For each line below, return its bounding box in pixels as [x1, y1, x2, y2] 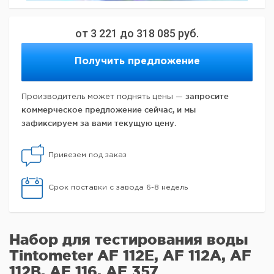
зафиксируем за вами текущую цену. [21, 118, 176, 127]
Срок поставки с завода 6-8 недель [48, 183, 188, 191]
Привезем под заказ [48, 151, 127, 158]
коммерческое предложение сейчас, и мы [21, 105, 196, 114]
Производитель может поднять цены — [21, 93, 185, 100]
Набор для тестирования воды [9, 231, 248, 248]
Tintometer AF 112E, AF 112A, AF [9, 246, 251, 264]
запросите [185, 91, 229, 100]
